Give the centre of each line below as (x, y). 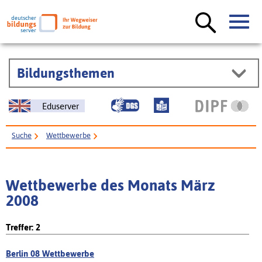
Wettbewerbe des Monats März (111, 185)
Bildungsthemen (65, 73)
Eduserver (61, 106)
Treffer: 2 (23, 227)
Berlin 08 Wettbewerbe (50, 253)
